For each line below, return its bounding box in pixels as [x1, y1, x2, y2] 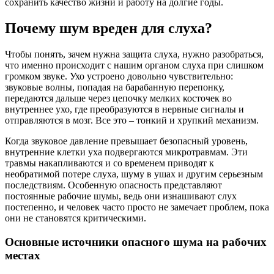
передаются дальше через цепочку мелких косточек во [5, 93, 232, 103]
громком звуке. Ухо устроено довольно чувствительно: [5, 71, 233, 81]
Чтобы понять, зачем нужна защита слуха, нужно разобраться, [5, 49, 264, 59]
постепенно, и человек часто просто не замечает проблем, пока [5, 202, 269, 212]
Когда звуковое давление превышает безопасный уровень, [5, 136, 248, 146]
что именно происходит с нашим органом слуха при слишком [5, 60, 264, 70]
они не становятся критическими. [5, 213, 146, 223]
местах [5, 248, 40, 262]
